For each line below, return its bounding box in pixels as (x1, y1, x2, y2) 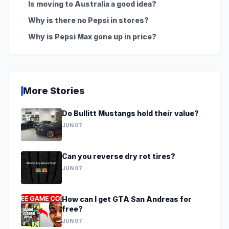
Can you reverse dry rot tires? (62, 151, 175, 161)
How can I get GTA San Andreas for (62, 194, 192, 203)
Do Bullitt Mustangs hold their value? (62, 108, 199, 118)
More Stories (23, 85, 85, 96)
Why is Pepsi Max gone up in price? (28, 32, 156, 41)
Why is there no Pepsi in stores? (28, 15, 149, 25)
